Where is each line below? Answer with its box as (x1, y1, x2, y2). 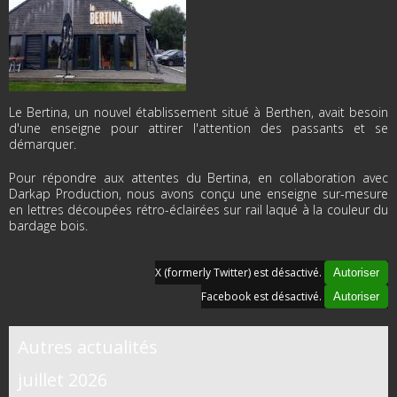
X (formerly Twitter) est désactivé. (155, 265, 324, 280)
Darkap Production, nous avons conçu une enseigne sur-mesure (9, 185, 388, 202)
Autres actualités (18, 335, 158, 359)
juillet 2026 (18, 368, 107, 392)
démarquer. (9, 136, 80, 152)
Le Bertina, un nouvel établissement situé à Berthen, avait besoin (9, 104, 388, 121)
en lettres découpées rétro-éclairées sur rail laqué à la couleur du (9, 201, 388, 218)
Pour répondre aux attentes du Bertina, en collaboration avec (9, 169, 388, 186)
